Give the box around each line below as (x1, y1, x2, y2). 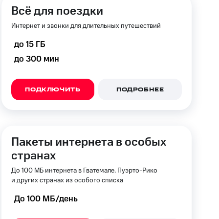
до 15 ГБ (14, 39, 45, 50)
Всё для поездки (11, 3, 103, 20)
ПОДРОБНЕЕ (116, 86, 164, 94)
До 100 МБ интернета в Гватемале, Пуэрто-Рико (11, 166, 157, 175)
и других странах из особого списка (11, 175, 123, 185)
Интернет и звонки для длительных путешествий (11, 21, 161, 31)
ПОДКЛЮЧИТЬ (25, 86, 81, 94)
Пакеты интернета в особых (11, 134, 166, 151)
